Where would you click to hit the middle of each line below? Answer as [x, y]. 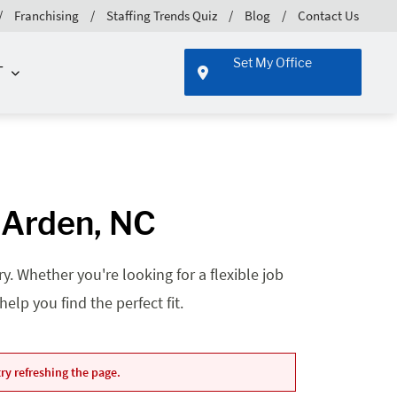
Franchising [47, 15]
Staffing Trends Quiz [162, 15]
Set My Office [273, 63]
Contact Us [328, 15]
